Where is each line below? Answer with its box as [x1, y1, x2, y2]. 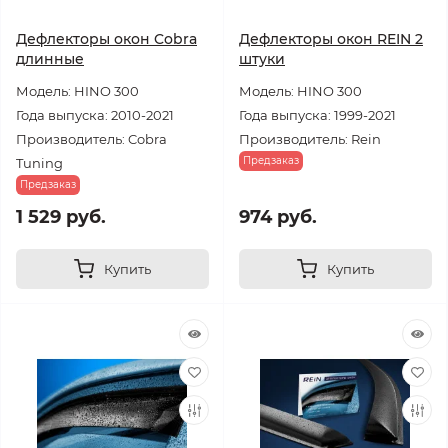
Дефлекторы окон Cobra [16, 30, 197, 48]
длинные [16, 50, 84, 68]
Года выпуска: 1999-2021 [239, 107, 396, 123]
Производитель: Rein [239, 131, 381, 147]
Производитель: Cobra [16, 131, 167, 147]
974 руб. [239, 206, 317, 228]
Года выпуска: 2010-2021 [16, 107, 174, 123]
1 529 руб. [16, 206, 106, 228]
